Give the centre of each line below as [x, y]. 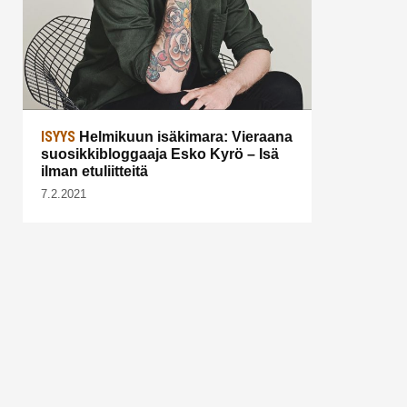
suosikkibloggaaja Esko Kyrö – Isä [160, 154]
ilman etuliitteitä [94, 171]
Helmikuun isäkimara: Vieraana [184, 136]
